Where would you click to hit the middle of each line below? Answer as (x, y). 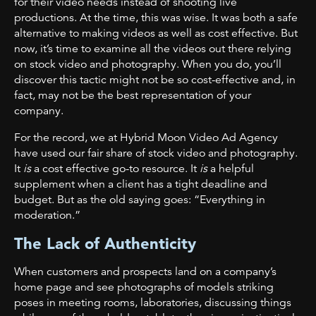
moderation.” (47, 215)
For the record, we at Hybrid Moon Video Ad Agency (146, 137)
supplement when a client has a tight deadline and (141, 184)
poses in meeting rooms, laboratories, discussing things (153, 302)
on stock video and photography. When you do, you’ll (148, 64)
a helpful (232, 168)
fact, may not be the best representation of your (133, 95)
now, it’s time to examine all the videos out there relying (153, 48)
